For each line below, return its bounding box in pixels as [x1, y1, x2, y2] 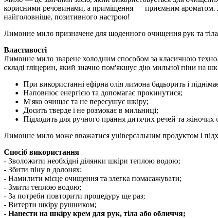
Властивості [4, 45, 47, 54]
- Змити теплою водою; [4, 182, 81, 191]
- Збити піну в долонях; [4, 165, 82, 174]
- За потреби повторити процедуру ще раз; [4, 191, 145, 200]
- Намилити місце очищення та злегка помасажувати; [4, 174, 182, 182]
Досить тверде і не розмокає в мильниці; [23, 106, 158, 114]
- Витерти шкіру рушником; [4, 200, 96, 209]
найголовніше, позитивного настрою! [4, 12, 130, 21]
